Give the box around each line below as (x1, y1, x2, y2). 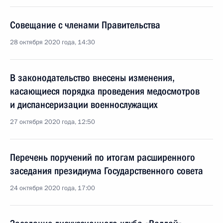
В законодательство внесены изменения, (10, 72, 175, 84)
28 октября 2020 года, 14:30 (10, 38, 95, 47)
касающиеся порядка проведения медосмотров (10, 85, 200, 97)
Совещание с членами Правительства (10, 19, 160, 31)
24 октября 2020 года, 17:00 (10, 184, 95, 193)
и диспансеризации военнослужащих (10, 99, 157, 111)
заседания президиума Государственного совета (10, 165, 203, 177)
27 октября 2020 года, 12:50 (10, 117, 95, 126)
